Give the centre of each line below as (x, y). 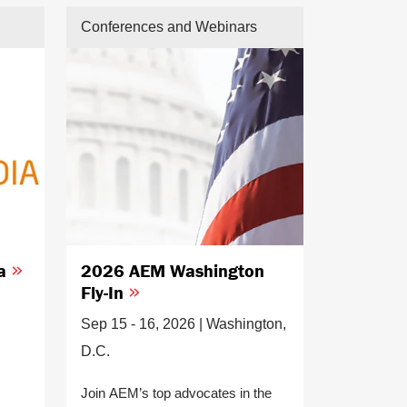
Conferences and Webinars (169, 27)
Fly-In (104, 293)
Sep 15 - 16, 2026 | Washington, (184, 324)
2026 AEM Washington (173, 271)
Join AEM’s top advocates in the (176, 394)
